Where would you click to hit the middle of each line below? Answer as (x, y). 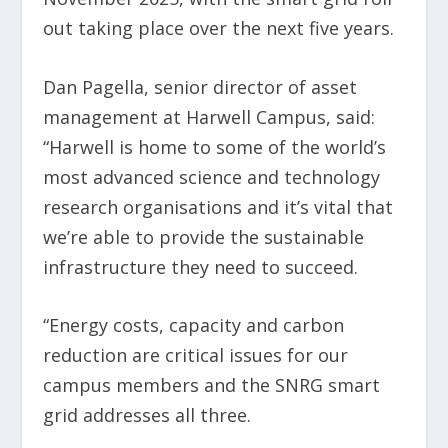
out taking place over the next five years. (223, 27)
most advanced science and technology (211, 176)
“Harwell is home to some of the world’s (214, 146)
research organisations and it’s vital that (217, 206)
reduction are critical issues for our (195, 355)
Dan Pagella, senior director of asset (199, 86)
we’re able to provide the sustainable (203, 236)
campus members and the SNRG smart (211, 385)
